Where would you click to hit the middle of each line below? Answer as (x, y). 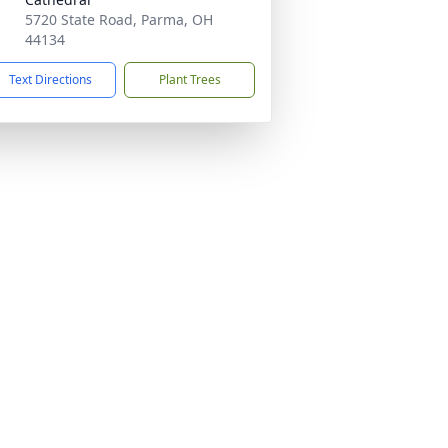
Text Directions (50, 79)
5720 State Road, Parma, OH (119, 19)
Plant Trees (189, 79)
